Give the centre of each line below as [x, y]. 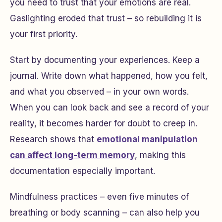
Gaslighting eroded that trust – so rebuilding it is [106, 18]
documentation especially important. [83, 171]
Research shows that [53, 139]
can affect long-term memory [72, 155]
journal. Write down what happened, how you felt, [109, 76]
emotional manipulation [147, 139]
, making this [160, 155]
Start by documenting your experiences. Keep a [105, 60]
